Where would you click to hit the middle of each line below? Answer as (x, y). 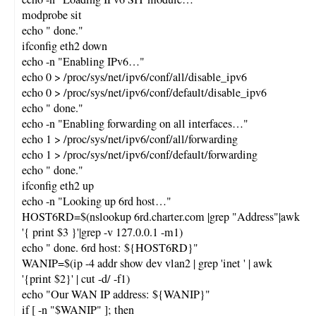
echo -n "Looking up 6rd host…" (97, 201)
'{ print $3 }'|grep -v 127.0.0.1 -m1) (102, 232)
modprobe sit (52, 14)
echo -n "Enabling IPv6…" (83, 61)
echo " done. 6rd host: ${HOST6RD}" (110, 247)
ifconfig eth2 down (65, 45)
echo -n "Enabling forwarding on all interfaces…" (135, 123)
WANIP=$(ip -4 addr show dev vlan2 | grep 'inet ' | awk (147, 263)
